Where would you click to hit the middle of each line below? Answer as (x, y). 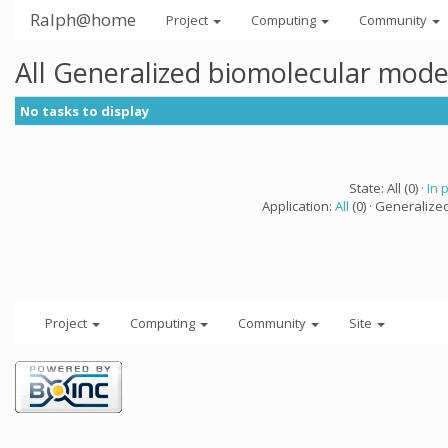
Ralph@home (83, 19)
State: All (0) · (387, 188)
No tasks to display (84, 111)
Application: (298, 206)
